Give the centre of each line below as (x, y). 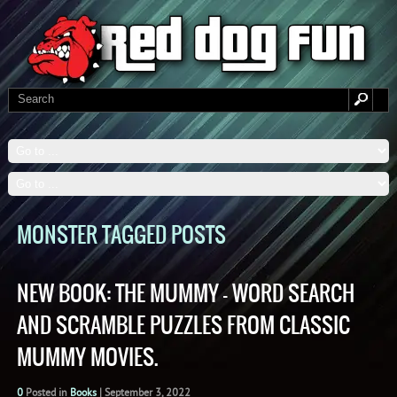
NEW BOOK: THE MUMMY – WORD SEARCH (185, 294)
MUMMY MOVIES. (87, 358)
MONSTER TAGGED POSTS (121, 235)
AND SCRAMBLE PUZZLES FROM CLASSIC (183, 326)
